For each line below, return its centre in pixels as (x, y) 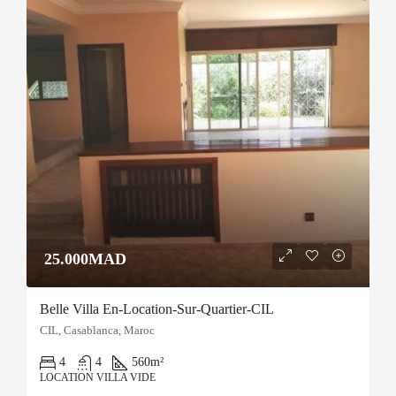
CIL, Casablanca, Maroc (97, 330)
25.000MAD (85, 259)
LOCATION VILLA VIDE (98, 377)
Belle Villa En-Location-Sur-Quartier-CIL (157, 309)
